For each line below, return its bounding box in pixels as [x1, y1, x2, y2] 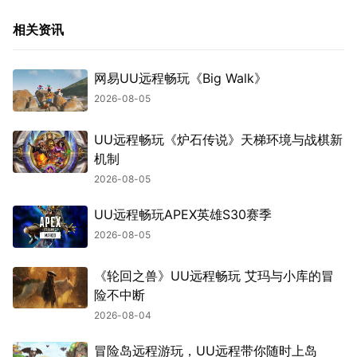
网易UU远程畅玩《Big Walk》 [93, 70, 267, 86]
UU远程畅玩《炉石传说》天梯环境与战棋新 [93, 131, 343, 147]
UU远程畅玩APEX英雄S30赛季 [93, 206, 272, 222]
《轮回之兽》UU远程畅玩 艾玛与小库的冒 [93, 268, 334, 284]
